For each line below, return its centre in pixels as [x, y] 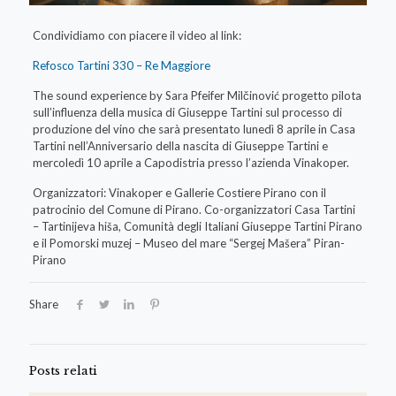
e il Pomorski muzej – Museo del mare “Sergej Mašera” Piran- [188, 244]
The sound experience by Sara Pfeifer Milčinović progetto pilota [197, 96]
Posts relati [63, 371]
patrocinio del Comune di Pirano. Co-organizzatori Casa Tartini [194, 210]
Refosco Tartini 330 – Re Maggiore [121, 66]
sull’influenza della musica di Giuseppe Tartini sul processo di [187, 113]
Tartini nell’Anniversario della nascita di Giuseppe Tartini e [180, 146]
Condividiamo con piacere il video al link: [137, 36]
